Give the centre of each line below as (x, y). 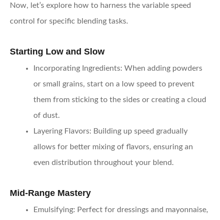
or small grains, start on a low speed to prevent (114, 84)
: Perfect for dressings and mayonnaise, (141, 210)
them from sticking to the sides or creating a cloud (120, 100)
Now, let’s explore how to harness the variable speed (100, 5)
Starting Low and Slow (57, 51)
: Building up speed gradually (138, 131)
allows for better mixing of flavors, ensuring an (113, 147)
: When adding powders (161, 69)
